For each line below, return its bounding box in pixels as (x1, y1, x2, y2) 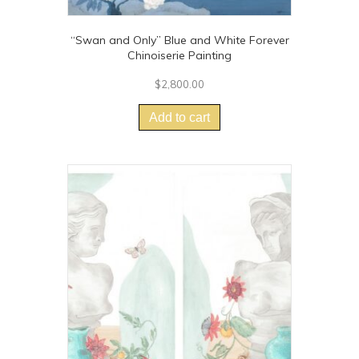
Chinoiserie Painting (127, 48, 232, 63)
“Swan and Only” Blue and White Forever (70, 33, 289, 48)
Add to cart (149, 111, 210, 125)
